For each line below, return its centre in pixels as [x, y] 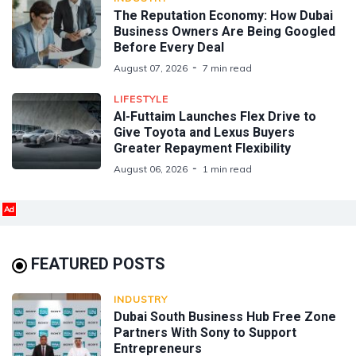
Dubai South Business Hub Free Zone [225, 316]
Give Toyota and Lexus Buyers [204, 132]
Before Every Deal [169, 47]
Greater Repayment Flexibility [202, 148]
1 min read [227, 168]
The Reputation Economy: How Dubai [223, 15]
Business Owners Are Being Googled [224, 31]
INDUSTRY [141, 299]
